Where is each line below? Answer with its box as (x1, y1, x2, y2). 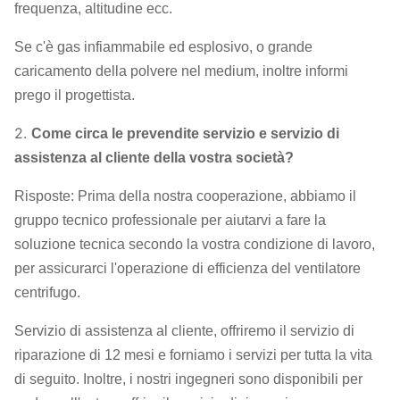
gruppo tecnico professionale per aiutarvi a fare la (14, 212, 326, 228)
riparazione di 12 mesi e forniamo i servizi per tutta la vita (14, 347, 372, 362)
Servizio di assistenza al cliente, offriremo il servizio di (14, 323, 354, 338)
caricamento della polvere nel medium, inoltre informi (14, 63, 348, 79)
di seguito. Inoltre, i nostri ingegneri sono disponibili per (14, 371, 362, 387)
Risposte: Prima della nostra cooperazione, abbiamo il (14, 188, 356, 204)
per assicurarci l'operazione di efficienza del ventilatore (14, 261, 361, 276)
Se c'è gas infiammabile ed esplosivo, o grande (14, 39, 312, 54)
